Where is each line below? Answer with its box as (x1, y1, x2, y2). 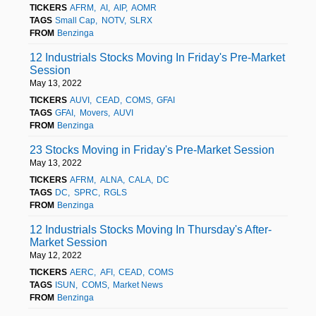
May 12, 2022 (30, 250, 82, 260)
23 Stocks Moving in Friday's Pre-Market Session (30, 143, 274, 156)
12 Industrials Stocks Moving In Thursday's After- (30, 223, 272, 236)
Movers (79, 107, 108, 118)
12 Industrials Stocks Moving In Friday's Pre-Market (30, 51, 285, 63)
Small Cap (55, 15, 96, 25)
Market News (112, 279, 163, 290)
